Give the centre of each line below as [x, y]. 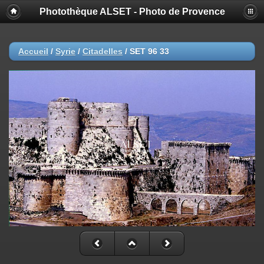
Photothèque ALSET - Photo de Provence [132, 11]
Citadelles [103, 51]
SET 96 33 [149, 51]
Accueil [33, 51]
